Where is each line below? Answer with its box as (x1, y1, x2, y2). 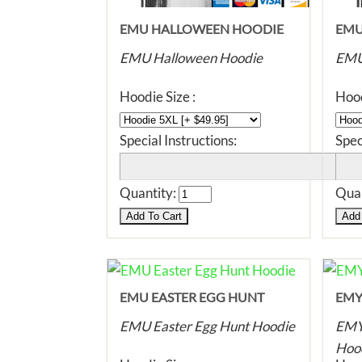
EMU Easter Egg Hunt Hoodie (120, 318, 295, 335)
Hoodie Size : (120, 88, 196, 105)
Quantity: (120, 184, 179, 201)
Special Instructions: (120, 132, 237, 149)
